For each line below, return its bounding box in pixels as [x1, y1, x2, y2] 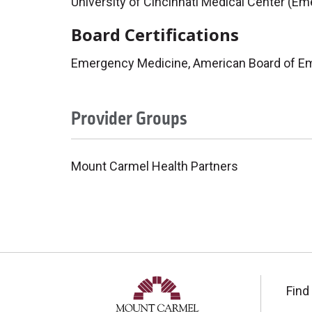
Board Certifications [71, 23, 239, 46]
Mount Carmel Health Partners [71, 159, 238, 173]
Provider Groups [71, 106, 187, 132]
